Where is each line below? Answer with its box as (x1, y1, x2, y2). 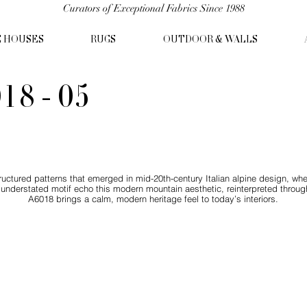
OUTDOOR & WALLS (162, 35, 258, 47)
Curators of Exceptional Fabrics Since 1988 (62, 2, 245, 14)
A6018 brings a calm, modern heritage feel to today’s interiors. (28, 194, 279, 205)
